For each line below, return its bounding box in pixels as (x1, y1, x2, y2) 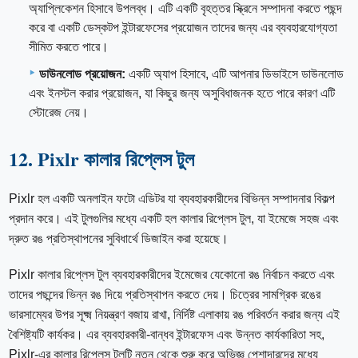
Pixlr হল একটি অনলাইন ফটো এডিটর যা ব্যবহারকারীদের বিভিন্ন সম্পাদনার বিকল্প (9, 191, 336, 205)
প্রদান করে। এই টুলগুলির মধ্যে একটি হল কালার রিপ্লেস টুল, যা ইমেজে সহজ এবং (9, 211, 340, 225)
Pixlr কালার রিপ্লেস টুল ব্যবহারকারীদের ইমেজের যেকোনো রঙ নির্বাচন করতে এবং (9, 267, 336, 281)
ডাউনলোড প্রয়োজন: (39, 66, 125, 81)
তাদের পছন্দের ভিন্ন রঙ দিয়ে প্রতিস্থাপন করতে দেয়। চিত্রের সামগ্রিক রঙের (9, 287, 321, 301)
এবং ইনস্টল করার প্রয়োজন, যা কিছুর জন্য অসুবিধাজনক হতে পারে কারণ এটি (29, 86, 335, 100)
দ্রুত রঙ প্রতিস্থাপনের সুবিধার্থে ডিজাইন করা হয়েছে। (9, 231, 229, 245)
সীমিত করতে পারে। (29, 39, 109, 54)
